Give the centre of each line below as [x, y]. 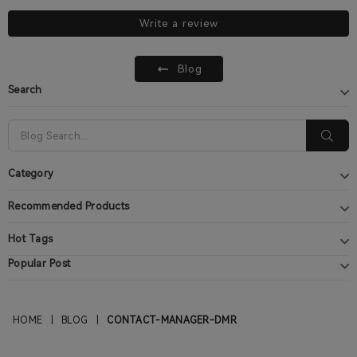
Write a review [178, 24]
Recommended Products [69, 206]
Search [25, 90]
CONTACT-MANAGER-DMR [172, 321]
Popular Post [39, 264]
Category [31, 174]
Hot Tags [31, 239]
